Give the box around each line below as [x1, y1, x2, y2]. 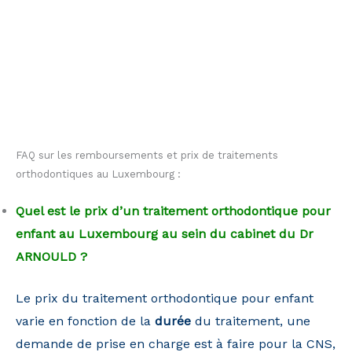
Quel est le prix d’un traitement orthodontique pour [16, 203, 331, 218]
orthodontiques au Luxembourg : [16, 167, 181, 180]
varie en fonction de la [16, 313, 155, 328]
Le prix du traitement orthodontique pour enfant [16, 290, 313, 306]
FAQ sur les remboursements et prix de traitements [16, 148, 278, 161]
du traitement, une [191, 313, 310, 328]
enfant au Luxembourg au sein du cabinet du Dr [16, 225, 313, 241]
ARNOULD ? [16, 248, 87, 264]
